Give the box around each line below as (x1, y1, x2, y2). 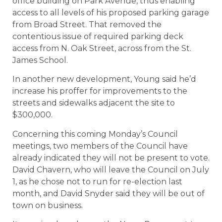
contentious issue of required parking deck (12, 31, 183, 41)
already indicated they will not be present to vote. (12, 153, 210, 163)
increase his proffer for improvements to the (12, 86, 187, 96)
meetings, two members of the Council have (12, 141, 188, 151)
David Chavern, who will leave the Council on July (12, 165, 209, 174)
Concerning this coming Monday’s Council (12, 129, 178, 139)
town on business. (12, 200, 83, 210)
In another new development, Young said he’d (12, 74, 196, 84)
